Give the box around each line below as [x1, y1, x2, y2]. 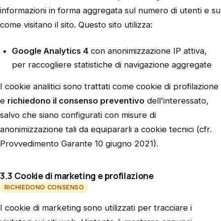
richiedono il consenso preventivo [7, 96, 145, 106]
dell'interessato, [145, 96, 209, 106]
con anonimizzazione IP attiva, [88, 46, 207, 56]
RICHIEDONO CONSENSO [4, 183, 84, 192]
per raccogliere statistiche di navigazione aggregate [12, 60, 212, 70]
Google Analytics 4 [12, 46, 88, 56]
